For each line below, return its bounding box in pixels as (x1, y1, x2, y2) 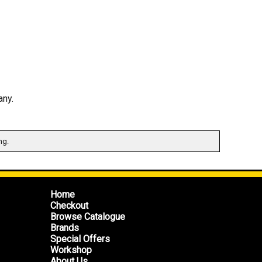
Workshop (50, 244, 92, 256)
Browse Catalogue (50, 211, 125, 223)
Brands (50, 222, 79, 234)
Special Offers (50, 233, 110, 245)
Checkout (50, 200, 88, 212)
